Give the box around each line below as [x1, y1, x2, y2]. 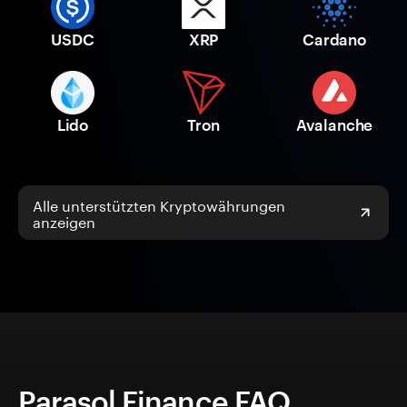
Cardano [303, 30, 366, 49]
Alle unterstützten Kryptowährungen [33, 193, 285, 216]
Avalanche [295, 115, 373, 134]
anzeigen [33, 209, 95, 233]
